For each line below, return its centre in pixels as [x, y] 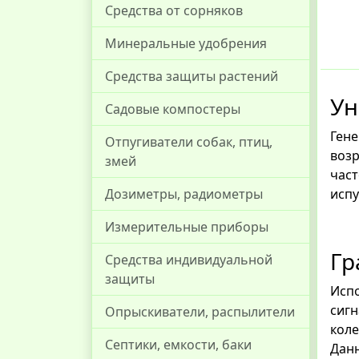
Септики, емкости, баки [178, 345]
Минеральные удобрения [186, 43]
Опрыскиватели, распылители [200, 312]
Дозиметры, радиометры [184, 194]
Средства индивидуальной [189, 260]
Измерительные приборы [187, 227]
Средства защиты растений [192, 76]
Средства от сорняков [174, 10]
